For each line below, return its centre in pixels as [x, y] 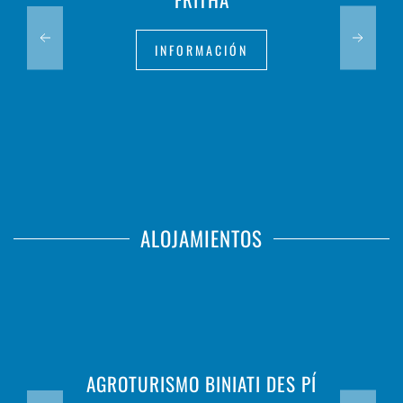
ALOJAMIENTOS [201, 238]
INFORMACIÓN [201, 50]
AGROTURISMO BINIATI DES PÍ [201, 384]
